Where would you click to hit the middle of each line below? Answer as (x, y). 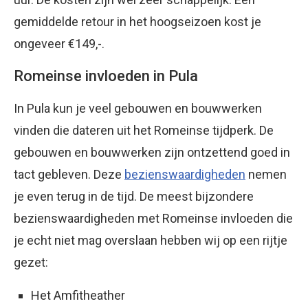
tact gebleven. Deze (69, 174)
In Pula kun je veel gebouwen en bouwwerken (138, 108)
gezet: (31, 262)
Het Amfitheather (78, 295)
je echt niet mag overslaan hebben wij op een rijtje (151, 240)
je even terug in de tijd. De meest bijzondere (134, 196)
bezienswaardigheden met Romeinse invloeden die (153, 218)
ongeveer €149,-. (59, 44)
